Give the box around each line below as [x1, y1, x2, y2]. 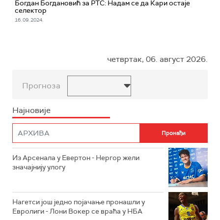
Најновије [12, 105, 51, 116]
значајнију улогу [12, 163, 65, 172]
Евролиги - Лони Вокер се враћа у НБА [12, 207, 142, 216]
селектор [15, 6, 47, 15]
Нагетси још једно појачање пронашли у [12, 197, 145, 207]
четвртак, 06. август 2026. [107, 54, 208, 65]
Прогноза [22, 81, 60, 91]
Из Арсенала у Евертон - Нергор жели [12, 153, 139, 163]
